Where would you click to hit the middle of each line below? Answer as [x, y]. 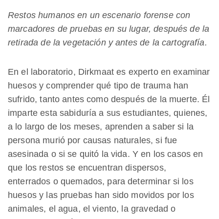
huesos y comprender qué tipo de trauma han [98, 85]
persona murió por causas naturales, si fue [93, 140]
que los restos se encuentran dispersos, [87, 167]
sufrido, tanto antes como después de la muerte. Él [109, 99]
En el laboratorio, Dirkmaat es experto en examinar [109, 72]
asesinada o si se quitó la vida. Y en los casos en [106, 154]
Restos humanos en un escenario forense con [99, 15]
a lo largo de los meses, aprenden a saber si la [101, 126]
